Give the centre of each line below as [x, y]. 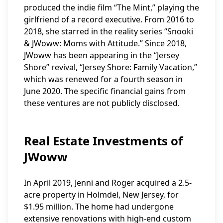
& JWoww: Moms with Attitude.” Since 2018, [105, 43]
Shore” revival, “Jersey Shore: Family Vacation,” [111, 67]
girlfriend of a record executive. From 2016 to [109, 19]
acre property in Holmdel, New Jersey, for [101, 195]
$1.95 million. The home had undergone [99, 207]
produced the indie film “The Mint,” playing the [111, 7]
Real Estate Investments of [103, 141]
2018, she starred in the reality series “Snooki [109, 31]
